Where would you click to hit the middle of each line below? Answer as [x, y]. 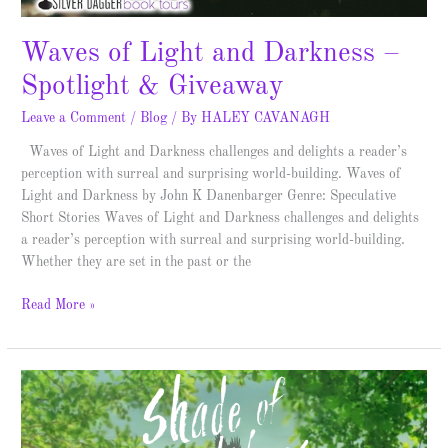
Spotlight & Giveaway [153, 86]
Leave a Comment [74, 119]
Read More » [59, 305]
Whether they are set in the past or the [136, 263]
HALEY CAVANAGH [266, 119]
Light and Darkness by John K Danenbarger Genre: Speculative [209, 197]
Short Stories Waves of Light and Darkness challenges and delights [220, 219]
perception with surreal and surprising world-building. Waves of [211, 175]
